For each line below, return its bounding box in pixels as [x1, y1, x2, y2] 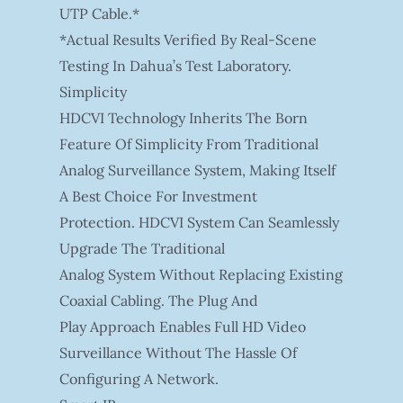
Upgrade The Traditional [58, 238, 225, 257]
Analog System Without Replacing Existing [58, 264, 343, 283]
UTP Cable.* [58, 4, 139, 22]
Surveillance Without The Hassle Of [58, 343, 297, 362]
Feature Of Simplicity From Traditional [58, 134, 318, 153]
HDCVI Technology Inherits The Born [58, 108, 308, 127]
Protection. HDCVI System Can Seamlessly [58, 212, 339, 231]
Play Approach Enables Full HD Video [58, 317, 306, 336]
